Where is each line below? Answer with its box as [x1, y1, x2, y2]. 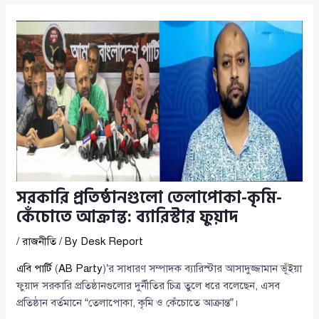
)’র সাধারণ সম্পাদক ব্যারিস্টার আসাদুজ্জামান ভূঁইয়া [103, 261, 303, 275]
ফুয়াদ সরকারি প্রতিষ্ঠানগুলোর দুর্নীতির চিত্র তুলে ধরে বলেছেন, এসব [16, 278, 281, 292]
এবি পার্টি [16, 261, 53, 275]
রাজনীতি [22, 234, 57, 248]
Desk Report [80, 234, 144, 248]
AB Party [58, 261, 103, 275]
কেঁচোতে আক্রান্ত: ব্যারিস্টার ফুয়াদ [16, 203, 239, 231]
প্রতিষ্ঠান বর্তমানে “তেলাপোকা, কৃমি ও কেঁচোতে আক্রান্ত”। [16, 296, 239, 309]
